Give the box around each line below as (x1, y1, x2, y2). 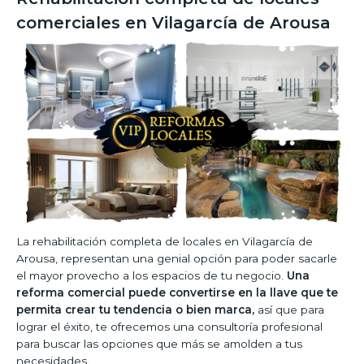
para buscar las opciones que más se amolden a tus (16, 337, 302, 351)
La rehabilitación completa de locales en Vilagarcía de (16, 235, 313, 249)
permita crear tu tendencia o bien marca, (16, 303, 254, 317)
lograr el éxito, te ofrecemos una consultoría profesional (16, 320, 323, 334)
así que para (254, 303, 324, 317)
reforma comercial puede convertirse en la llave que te (16, 286, 338, 300)
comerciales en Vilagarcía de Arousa (16, 12, 331, 32)
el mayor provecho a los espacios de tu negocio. (16, 269, 287, 283)
